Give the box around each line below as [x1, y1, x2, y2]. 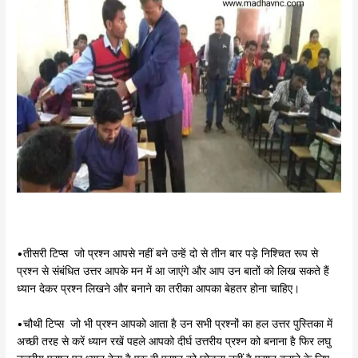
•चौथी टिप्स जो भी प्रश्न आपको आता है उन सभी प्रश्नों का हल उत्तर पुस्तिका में [17, 317, 333, 331]
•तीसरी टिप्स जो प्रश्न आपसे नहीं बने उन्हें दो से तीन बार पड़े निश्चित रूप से [17, 247, 319, 261]
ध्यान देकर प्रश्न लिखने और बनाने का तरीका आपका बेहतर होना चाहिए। [17, 282, 304, 296]
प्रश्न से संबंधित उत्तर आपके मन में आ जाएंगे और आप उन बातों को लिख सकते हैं [17, 265, 330, 278]
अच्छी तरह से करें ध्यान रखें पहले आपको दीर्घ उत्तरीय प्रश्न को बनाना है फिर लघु [17, 335, 332, 348]
